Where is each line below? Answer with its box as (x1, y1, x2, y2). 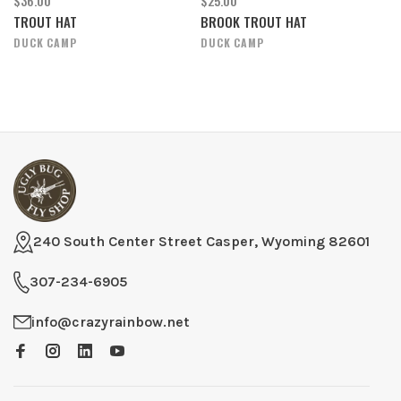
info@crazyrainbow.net (31, 312, 190, 330)
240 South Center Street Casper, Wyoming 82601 (33, 233, 370, 251)
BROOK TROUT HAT (200, 11, 307, 31)
